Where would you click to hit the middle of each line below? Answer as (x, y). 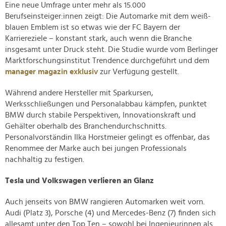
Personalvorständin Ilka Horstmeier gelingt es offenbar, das (107, 137)
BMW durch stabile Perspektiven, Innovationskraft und (100, 115)
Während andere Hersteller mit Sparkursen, (79, 93)
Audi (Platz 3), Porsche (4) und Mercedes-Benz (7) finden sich (110, 213)
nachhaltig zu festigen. (45, 160)
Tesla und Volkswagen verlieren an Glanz (79, 181)
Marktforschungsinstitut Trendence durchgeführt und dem (107, 61)
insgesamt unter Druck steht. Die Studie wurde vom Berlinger (111, 50)
